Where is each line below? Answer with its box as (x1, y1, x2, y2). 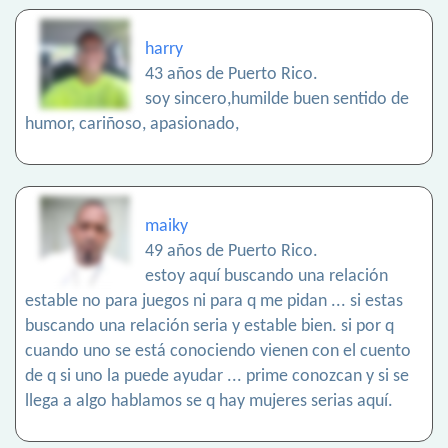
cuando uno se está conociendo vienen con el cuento (25, 342, 411, 362)
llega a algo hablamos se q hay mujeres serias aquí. (25, 392, 393, 412)
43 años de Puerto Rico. (145, 65, 318, 85)
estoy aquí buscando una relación (145, 267, 388, 287)
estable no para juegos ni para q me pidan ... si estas (25, 292, 403, 312)
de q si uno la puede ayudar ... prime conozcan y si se (25, 367, 409, 387)
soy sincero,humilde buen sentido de (145, 90, 409, 110)
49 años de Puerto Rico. (145, 242, 318, 262)
